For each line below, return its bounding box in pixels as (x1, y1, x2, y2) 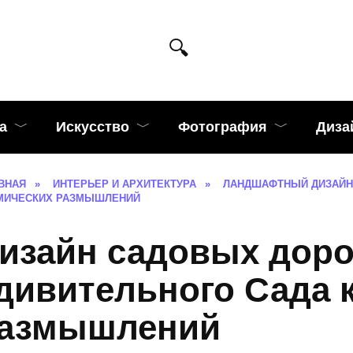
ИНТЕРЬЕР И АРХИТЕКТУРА (53, 179, 196, 190)
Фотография (178, 119, 267, 135)
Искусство (56, 119, 129, 135)
